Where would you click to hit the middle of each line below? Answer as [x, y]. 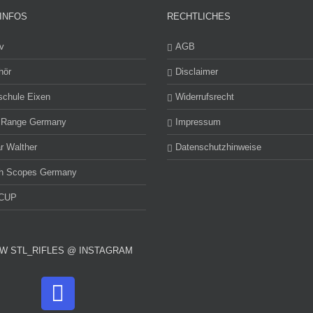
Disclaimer [197, 72]
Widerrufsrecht [205, 97]
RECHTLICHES [199, 16]
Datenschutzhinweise [218, 147]
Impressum [198, 122]
